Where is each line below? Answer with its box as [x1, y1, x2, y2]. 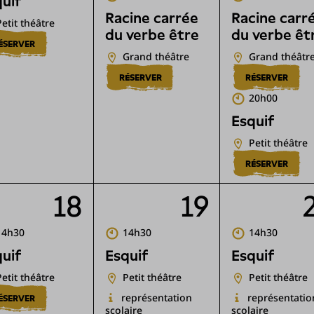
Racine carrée [104, 10, 198, 27]
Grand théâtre [122, 50, 189, 63]
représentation [121, 290, 192, 304]
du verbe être [104, 27, 199, 44]
